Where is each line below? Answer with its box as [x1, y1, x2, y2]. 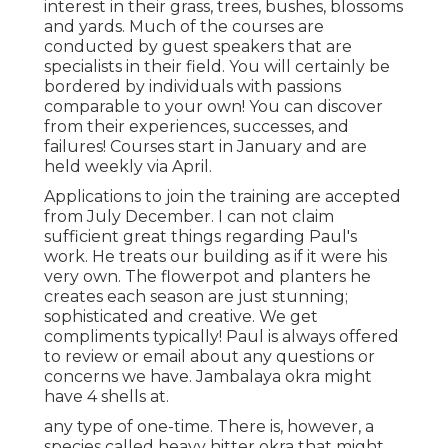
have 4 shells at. [44, 387, 169, 407]
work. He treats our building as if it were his [44, 247, 387, 267]
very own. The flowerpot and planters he [44, 267, 371, 287]
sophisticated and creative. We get [44, 307, 318, 327]
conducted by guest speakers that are [44, 37, 352, 57]
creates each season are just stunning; [44, 287, 348, 307]
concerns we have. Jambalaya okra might [44, 367, 372, 387]
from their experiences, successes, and [44, 117, 349, 137]
